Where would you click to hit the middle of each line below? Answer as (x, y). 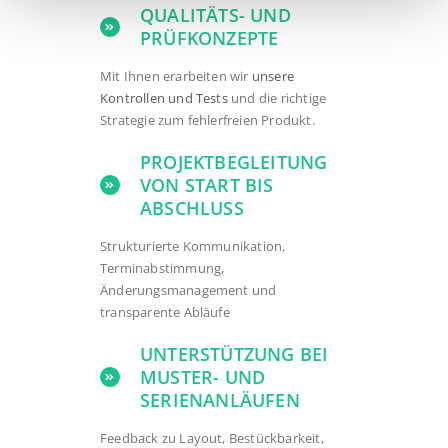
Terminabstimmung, (162, 268)
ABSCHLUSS (191, 208)
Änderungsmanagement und (188, 290)
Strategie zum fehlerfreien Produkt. (207, 120)
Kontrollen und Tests (163, 98)
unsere (273, 76)
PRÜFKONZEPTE (209, 38)
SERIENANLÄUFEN (219, 400)
